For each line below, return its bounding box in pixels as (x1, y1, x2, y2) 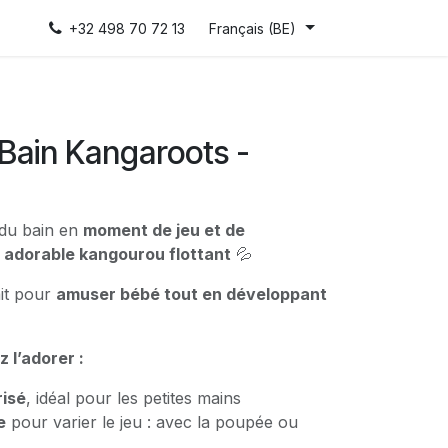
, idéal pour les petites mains (26, 388, 241, 408)
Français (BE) (209, 20, 297, 37)
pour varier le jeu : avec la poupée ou (6, 412, 298, 432)
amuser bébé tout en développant (56, 284, 327, 304)
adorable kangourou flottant (4, 244, 231, 264)
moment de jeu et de (83, 220, 245, 240)
